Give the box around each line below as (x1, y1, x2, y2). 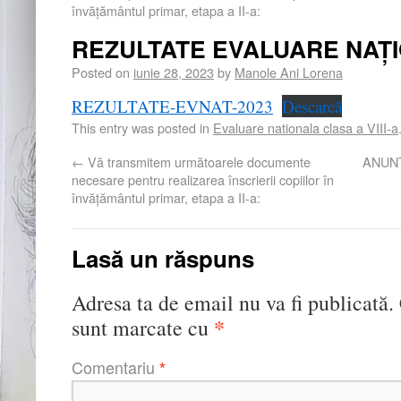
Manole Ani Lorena (235, 63, 343, 81)
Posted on (72, 63, 130, 81)
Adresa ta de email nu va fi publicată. (72, 288, 394, 317)
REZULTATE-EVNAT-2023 (72, 95, 273, 117)
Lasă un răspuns (72, 242, 254, 275)
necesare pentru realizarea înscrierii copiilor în (72, 170, 334, 189)
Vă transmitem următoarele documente (84, 152, 311, 171)
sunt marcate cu (72, 313, 214, 342)
